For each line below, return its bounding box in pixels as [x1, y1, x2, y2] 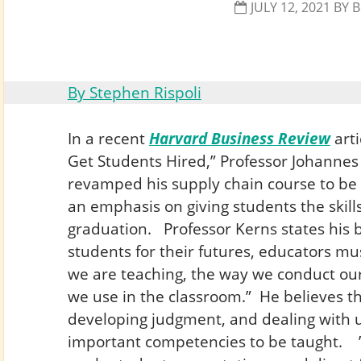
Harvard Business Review [148, 127, 330, 150]
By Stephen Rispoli [67, 81, 201, 104]
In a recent [67, 127, 149, 150]
